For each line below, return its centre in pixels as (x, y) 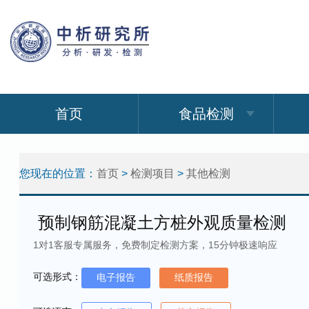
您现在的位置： (58, 173)
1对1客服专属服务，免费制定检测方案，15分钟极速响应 (155, 245)
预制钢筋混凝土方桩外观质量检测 (160, 222)
